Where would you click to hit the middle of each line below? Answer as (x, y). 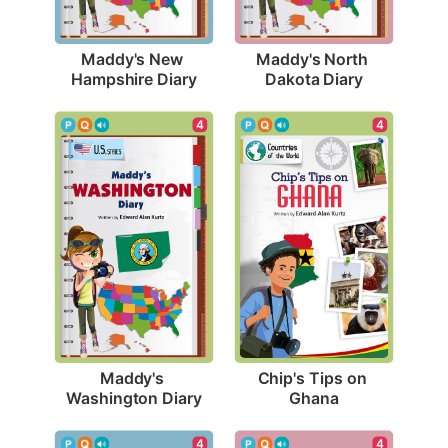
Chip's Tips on (312, 377)
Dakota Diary (314, 78)
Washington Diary (134, 397)
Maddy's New (132, 58)
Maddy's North (312, 58)
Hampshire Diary (134, 78)
